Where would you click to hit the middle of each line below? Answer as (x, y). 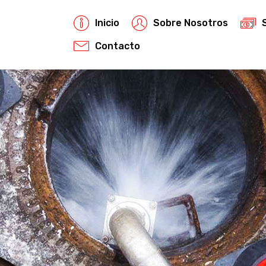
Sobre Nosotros (191, 23)
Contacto (118, 46)
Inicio (107, 23)
